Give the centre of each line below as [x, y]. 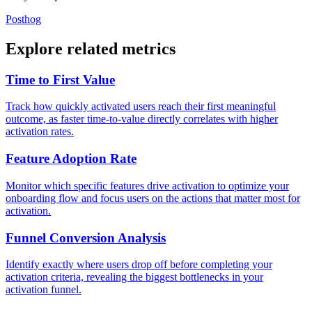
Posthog [23, 19]
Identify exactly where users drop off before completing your [139, 265]
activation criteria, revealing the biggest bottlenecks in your [134, 277]
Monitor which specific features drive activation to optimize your [147, 185]
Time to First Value [60, 79]
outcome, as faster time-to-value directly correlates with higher [142, 119]
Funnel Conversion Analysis [86, 237]
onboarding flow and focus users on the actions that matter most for [153, 198]
